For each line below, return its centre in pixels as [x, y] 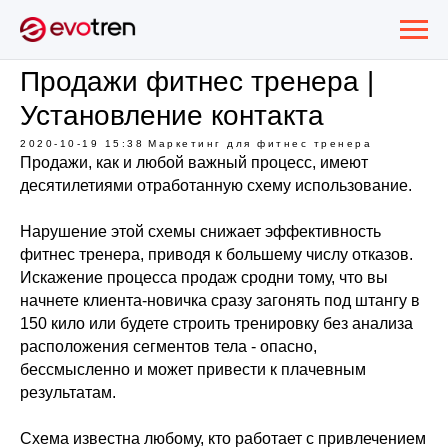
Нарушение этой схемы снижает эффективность [200, 231]
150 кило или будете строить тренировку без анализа [216, 323]
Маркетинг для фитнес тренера [260, 143]
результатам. [68, 392]
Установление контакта [172, 115]
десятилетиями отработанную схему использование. [216, 185]
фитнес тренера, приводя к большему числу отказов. [216, 254]
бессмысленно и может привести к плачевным [193, 369]
